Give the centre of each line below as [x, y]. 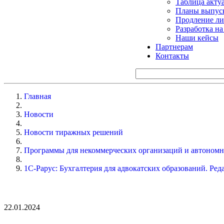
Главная [37, 96]
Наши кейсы [197, 37]
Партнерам [174, 46]
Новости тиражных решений [73, 132]
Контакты [172, 55]
